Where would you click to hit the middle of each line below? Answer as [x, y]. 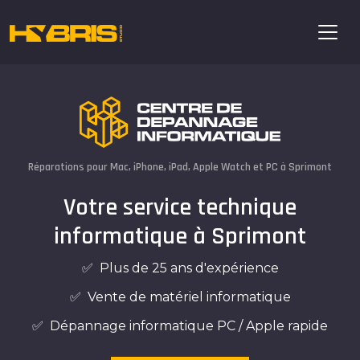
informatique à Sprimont [180, 236]
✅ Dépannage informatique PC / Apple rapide [180, 325]
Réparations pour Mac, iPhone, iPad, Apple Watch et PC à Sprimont [180, 167]
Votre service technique [180, 207]
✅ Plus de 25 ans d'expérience [180, 268]
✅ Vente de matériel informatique [180, 297]
